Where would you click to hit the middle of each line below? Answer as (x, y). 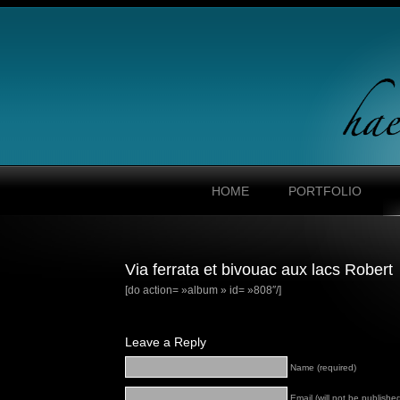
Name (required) (323, 367)
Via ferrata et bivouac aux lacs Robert (259, 270)
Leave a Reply (166, 342)
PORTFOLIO (325, 191)
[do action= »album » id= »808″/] (203, 290)
